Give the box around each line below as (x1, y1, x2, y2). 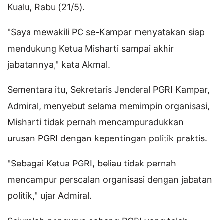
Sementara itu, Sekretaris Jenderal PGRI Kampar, (7, 84, 210, 95)
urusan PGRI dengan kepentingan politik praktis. (7, 133, 207, 143)
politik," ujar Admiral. (7, 190, 92, 201)
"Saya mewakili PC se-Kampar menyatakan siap (7, 27, 205, 37)
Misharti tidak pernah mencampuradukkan (7, 116, 184, 127)
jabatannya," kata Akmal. (7, 59, 110, 70)
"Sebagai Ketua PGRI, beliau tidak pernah (7, 158, 176, 168)
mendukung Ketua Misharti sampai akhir (7, 43, 174, 54)
